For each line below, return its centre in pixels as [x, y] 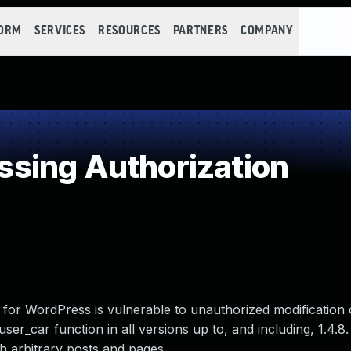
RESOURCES [129, 31]
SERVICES [60, 31]
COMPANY [267, 31]
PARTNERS [200, 31]
